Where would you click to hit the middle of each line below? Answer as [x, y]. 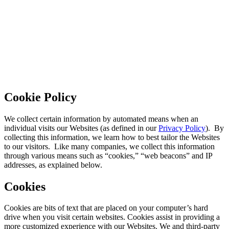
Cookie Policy [40, 97]
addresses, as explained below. [53, 165]
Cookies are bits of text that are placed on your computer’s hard [106, 208]
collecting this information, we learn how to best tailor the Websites [112, 137]
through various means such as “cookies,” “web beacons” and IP [108, 155]
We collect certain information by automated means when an [101, 119]
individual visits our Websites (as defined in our [81, 128]
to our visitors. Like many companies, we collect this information [109, 146]
